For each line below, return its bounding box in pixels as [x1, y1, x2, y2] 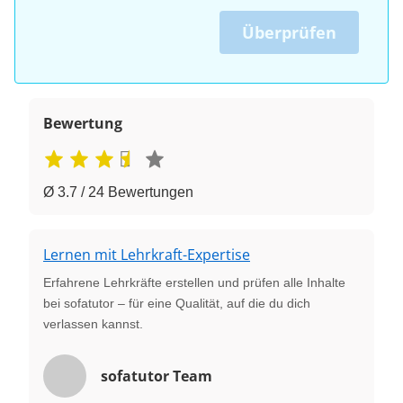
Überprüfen [242, 21, 336, 43]
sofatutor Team [101, 365, 212, 386]
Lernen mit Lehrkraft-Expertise [43, 244, 250, 264]
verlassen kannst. [43, 316, 143, 331]
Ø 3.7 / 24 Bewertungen [43, 184, 193, 200]
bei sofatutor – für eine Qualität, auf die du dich [43, 295, 310, 310]
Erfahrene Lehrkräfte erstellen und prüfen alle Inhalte [43, 274, 345, 290]
